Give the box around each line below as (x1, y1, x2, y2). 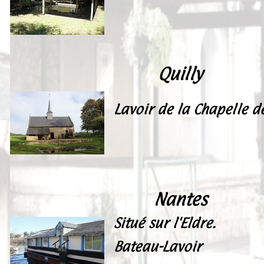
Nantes (153, 189, 207, 210)
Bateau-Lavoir (114, 238, 206, 255)
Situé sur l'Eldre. (114, 214, 216, 231)
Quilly (158, 63, 203, 84)
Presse (35, 18, 78, 36)
